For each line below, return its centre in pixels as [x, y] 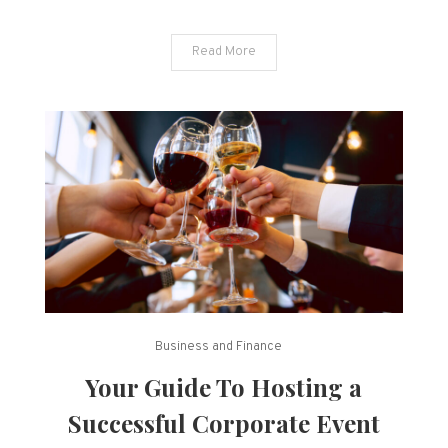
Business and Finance [219, 347]
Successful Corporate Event [223, 423]
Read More [223, 52]
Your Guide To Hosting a [224, 387]
